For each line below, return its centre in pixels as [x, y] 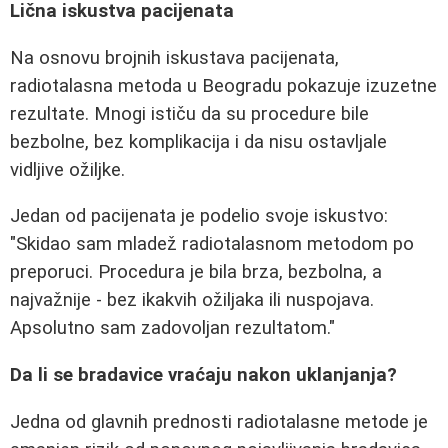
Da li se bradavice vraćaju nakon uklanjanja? [203, 375]
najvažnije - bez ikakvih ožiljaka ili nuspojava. [192, 300]
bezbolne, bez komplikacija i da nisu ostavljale [198, 141]
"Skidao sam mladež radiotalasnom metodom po [212, 244]
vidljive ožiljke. [67, 169]
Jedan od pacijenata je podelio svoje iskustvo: [199, 216]
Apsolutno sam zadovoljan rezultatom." [172, 328]
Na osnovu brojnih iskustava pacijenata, [174, 57]
